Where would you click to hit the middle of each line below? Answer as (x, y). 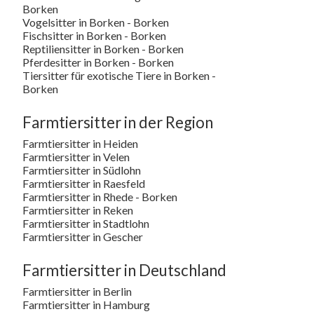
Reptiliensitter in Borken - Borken (103, 48)
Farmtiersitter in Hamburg (86, 304)
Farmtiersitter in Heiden (80, 143)
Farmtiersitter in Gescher (83, 236)
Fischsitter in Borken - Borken (94, 35)
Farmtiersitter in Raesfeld (84, 183)
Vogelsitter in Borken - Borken (96, 22)
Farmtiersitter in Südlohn (82, 170)
